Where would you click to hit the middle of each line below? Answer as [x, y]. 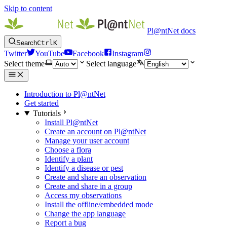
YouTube [50, 53]
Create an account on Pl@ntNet [95, 131]
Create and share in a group [88, 186]
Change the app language [85, 214]
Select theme [24, 64]
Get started [42, 103]
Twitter [15, 53]
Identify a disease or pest [84, 168]
